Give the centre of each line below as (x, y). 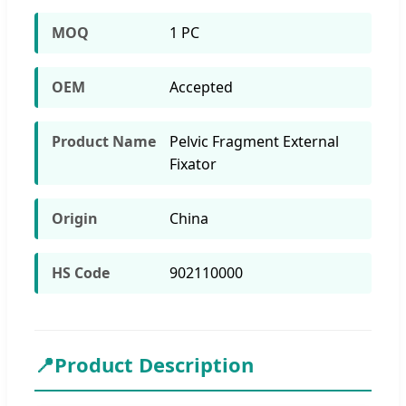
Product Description (154, 364)
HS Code (81, 272)
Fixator (193, 164)
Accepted (201, 87)
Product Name (104, 141)
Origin (75, 218)
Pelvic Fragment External (254, 141)
